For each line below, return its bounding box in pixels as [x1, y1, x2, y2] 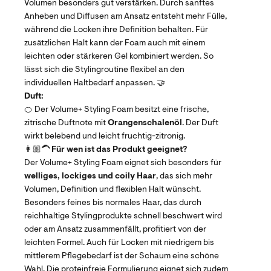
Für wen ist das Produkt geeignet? [51, 145, 187, 154]
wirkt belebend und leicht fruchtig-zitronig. [24, 132, 185, 141]
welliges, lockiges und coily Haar [24, 172, 156, 181]
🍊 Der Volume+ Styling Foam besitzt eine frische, [24, 105, 209, 114]
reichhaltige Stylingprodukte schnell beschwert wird [24, 212, 222, 221]
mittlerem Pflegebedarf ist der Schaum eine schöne [24, 252, 219, 261]
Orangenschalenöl [108, 119, 182, 128]
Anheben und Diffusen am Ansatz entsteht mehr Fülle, [24, 12, 227, 21]
